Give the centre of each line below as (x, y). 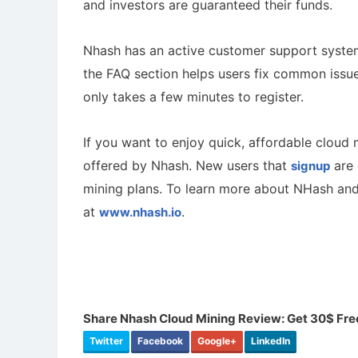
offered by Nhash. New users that (187, 166)
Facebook (160, 341)
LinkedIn (270, 341)
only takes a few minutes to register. (195, 97)
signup (310, 166)
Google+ (217, 341)
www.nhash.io (140, 213)
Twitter (106, 341)
